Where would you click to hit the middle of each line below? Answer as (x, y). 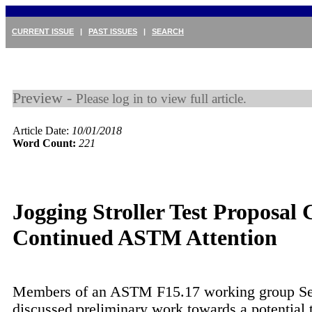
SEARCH (168, 31)
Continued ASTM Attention (145, 238)
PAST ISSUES (113, 31)
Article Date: (42, 131)
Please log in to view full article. (161, 99)
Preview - (44, 98)
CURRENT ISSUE (43, 31)
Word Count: (44, 143)
